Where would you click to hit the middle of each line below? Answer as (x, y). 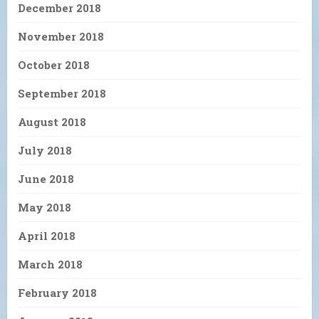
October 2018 (54, 65)
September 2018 (62, 94)
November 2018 (61, 37)
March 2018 (50, 265)
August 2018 (52, 122)
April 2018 (47, 236)
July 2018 (45, 151)
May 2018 (45, 208)
